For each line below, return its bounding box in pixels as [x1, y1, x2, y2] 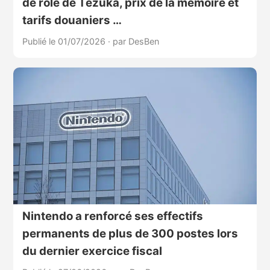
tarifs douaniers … [22, 13, 122, 27]
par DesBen [112, 36, 159, 46]
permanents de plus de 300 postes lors [22, 227, 238, 241]
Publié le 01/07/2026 [22, 36, 108, 46]
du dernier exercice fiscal [22, 244, 162, 259]
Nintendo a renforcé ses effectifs [22, 209, 203, 224]
